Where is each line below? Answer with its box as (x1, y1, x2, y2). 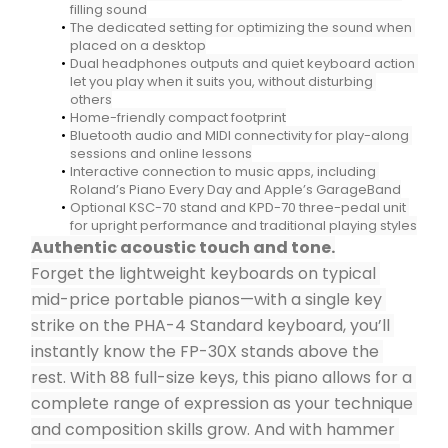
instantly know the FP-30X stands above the (31, 340, 379, 363)
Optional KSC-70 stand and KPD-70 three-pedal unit (69, 198, 406, 217)
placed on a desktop (70, 36, 206, 55)
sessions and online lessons (70, 144, 252, 163)
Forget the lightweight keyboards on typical (31, 262, 376, 285)
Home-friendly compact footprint (69, 108, 286, 127)
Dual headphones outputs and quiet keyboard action (69, 54, 415, 73)
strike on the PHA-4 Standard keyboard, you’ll (31, 314, 390, 337)
